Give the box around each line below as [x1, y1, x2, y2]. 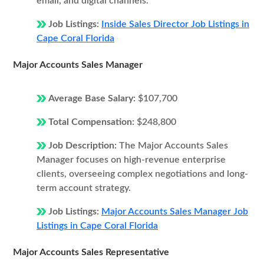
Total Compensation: [48, 117, 137, 127]
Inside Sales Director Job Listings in [101, 19, 249, 29]
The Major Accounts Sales [119, 141, 228, 150]
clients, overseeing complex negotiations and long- [37, 169, 248, 179]
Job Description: [48, 141, 119, 150]
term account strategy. [37, 183, 131, 193]
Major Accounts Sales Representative [13, 247, 169, 257]
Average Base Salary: [48, 94, 138, 103]
